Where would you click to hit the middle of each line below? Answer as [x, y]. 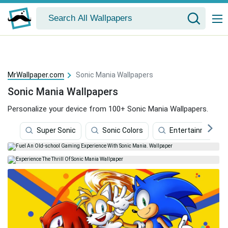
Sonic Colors [123, 131]
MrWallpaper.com [36, 75]
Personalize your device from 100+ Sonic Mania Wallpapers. [108, 109]
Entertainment [194, 131]
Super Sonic [56, 131]
